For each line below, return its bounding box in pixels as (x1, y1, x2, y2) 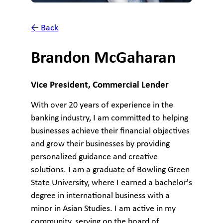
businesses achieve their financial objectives (31, 126, 190, 136)
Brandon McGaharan (31, 49, 176, 67)
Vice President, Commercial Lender (31, 81, 169, 91)
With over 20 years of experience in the (31, 101, 173, 111)
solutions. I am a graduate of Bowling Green (31, 165, 190, 175)
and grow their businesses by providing (31, 139, 170, 149)
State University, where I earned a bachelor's (31, 178, 192, 188)
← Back (31, 23, 58, 33)
